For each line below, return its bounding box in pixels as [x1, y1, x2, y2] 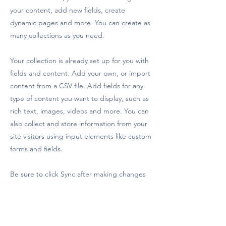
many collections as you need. [10, 31, 104, 40]
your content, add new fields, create [10, 6, 125, 15]
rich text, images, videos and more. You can [10, 106, 149, 116]
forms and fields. [10, 144, 63, 153]
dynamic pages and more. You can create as [10, 18, 150, 27]
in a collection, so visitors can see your [10, 182, 130, 191]
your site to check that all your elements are [10, 207, 148, 216]
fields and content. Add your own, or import [10, 69, 150, 78]
